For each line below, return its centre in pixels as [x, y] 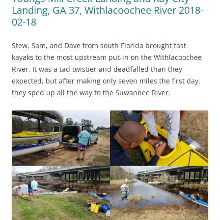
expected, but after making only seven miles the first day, [106, 81]
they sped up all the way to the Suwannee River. [91, 92]
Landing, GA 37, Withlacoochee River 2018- [108, 10]
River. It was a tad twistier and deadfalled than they [97, 69]
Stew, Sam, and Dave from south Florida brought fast [99, 45]
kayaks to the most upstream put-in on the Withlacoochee [107, 57]
